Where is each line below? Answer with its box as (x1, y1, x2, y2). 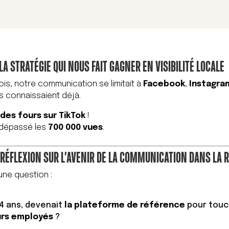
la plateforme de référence (64, 201, 186, 210)
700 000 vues (48, 123, 103, 132)
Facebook (143, 80, 186, 89)
